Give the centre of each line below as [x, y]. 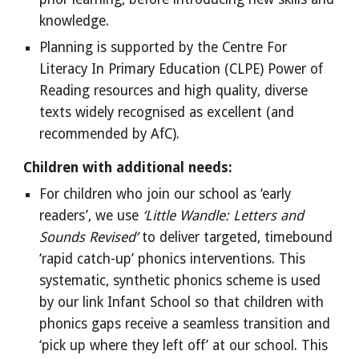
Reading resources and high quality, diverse [174, 91]
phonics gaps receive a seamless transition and [185, 324]
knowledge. [75, 21]
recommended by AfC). [110, 134]
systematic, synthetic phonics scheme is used [180, 280]
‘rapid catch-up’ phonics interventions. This [173, 259]
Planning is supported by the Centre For [163, 47]
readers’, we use [91, 216]
